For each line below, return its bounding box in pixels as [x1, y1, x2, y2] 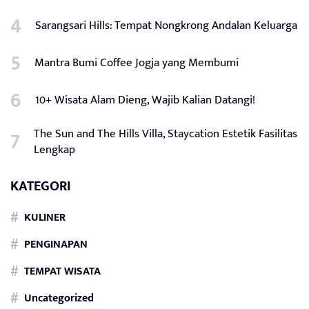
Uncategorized [24, 289, 94, 308]
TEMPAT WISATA [24, 262, 101, 281]
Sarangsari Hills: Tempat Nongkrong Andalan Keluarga [35, 15, 297, 35]
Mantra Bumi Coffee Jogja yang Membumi [34, 52, 239, 72]
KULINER [24, 208, 66, 227]
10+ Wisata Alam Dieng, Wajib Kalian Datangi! [35, 90, 255, 110]
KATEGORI [10, 174, 71, 198]
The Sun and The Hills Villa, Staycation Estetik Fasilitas [34, 123, 297, 143]
